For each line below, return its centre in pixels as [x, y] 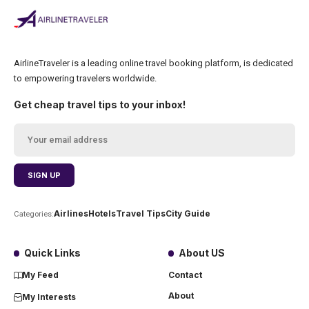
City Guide [188, 214]
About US [202, 252]
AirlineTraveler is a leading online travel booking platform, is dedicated [153, 63]
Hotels [102, 214]
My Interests [49, 297]
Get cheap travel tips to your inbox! [100, 104]
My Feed [40, 275]
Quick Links [53, 252]
